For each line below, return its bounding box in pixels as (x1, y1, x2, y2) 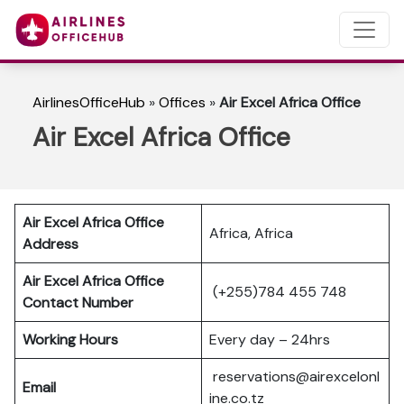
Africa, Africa (209, 224, 293, 243)
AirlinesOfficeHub (32, 93, 145, 112)
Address (23, 234, 78, 253)
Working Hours (23, 330, 118, 349)
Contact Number (23, 293, 141, 312)
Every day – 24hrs (209, 330, 330, 349)
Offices (159, 93, 206, 112)
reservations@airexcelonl (209, 367, 380, 386)
